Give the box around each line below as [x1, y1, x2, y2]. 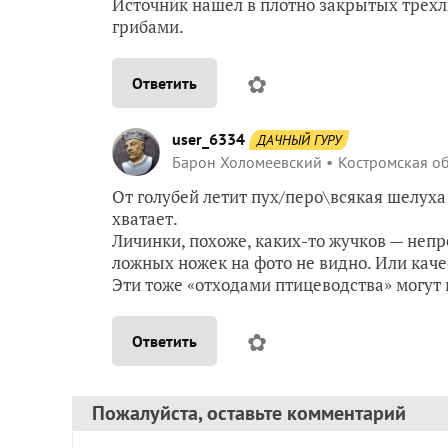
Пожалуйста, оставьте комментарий [92, 399, 406, 426]
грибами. [112, 14, 184, 38]
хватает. [112, 206, 178, 230]
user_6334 [172, 128, 245, 149]
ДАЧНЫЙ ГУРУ [257, 130, 341, 149]
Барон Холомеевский [172, 151, 322, 172]
